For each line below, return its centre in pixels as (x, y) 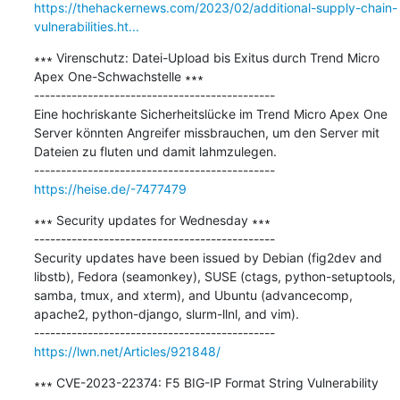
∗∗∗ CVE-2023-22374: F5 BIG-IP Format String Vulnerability (206, 382)
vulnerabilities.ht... (86, 26)
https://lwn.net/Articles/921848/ (127, 351)
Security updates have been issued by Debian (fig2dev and (208, 257)
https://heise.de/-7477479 (110, 188)
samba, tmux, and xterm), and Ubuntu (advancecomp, (193, 295)
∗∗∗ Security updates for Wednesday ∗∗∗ (152, 220)
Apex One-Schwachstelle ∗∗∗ (118, 76)
